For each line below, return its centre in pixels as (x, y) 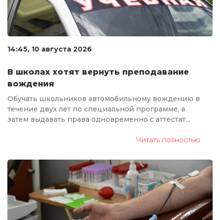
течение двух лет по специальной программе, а (96, 109)
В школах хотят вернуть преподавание (98, 72)
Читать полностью (168, 140)
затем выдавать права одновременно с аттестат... (99, 119)
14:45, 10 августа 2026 (50, 49)
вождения (31, 83)
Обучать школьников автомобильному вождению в (104, 98)
